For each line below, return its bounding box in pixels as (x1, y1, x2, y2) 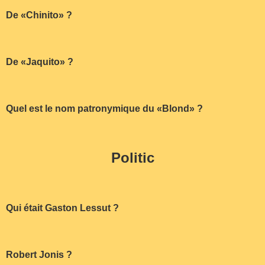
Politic (111, 150, 154, 166)
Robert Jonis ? (6, 249, 72, 260)
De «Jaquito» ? (6, 56, 73, 67)
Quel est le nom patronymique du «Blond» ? (6, 103, 203, 114)
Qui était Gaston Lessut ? (6, 203, 119, 214)
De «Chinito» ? (6, 10, 72, 21)
